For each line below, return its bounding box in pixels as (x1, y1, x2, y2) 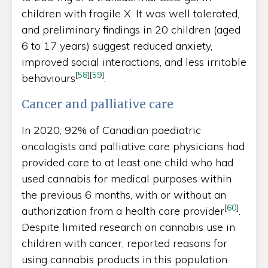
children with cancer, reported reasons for (22, 236, 227, 250)
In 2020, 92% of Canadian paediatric (22, 123, 201, 137)
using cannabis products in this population (22, 252, 227, 266)
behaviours (22, 71, 75, 85)
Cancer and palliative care (22, 96, 173, 111)
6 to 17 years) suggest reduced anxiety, (22, 38, 212, 53)
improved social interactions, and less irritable (22, 54, 246, 69)
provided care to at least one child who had (22, 155, 233, 169)
